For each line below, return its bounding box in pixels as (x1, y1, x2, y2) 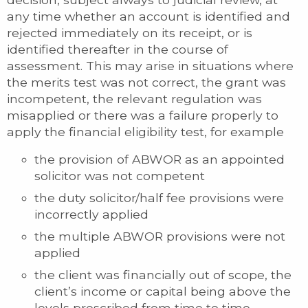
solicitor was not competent (34, 168, 205, 183)
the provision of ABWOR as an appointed (34, 151, 285, 166)
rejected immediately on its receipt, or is (7, 25, 252, 40)
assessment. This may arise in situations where (7, 58, 294, 73)
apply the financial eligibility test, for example (7, 124, 284, 139)
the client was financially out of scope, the (34, 267, 291, 282)
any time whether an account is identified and (7, 8, 290, 23)
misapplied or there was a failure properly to (7, 107, 278, 122)
